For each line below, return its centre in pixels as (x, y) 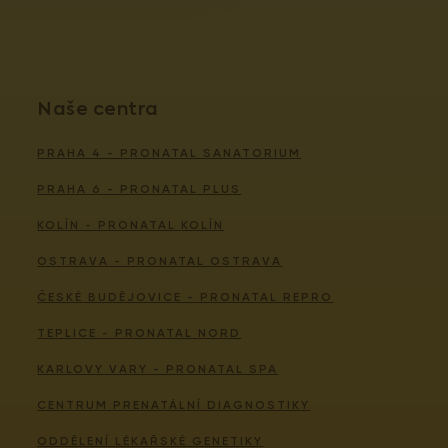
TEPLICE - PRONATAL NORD (139, 333)
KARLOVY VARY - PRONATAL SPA (158, 369)
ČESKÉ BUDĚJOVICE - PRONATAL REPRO (185, 297)
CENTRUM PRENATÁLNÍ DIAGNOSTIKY (174, 405)
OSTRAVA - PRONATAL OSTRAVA (160, 261)
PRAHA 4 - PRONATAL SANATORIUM (169, 153)
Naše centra (98, 110)
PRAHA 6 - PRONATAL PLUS (139, 189)
